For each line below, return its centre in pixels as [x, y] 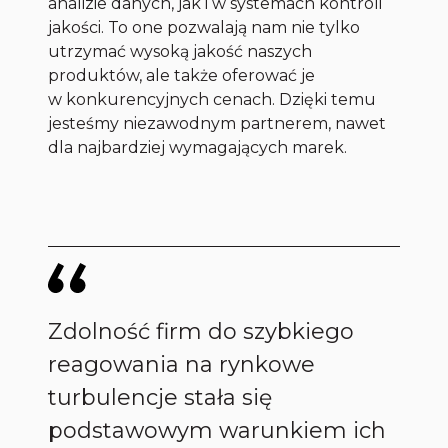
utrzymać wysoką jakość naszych [180, 52]
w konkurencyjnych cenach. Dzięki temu [212, 100]
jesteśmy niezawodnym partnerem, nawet [217, 124]
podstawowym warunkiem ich [217, 431]
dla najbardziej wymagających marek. [198, 148]
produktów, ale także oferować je [182, 76]
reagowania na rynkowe [182, 365]
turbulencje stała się [160, 398]
